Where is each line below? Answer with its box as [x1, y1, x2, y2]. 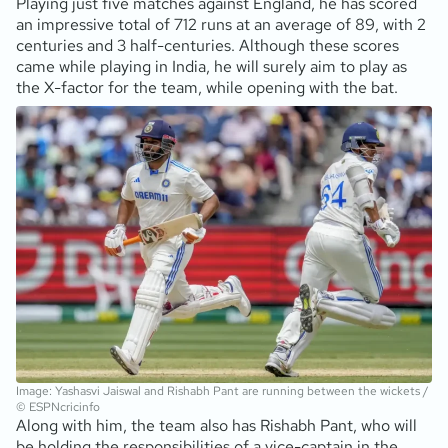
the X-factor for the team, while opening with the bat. [16, 76, 398, 98]
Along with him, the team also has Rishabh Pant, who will [16, 414, 417, 436]
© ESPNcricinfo [16, 398, 100, 415]
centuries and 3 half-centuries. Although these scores [16, 34, 399, 56]
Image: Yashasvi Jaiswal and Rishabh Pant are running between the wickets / [16, 382, 429, 399]
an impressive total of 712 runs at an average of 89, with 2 [16, 13, 426, 35]
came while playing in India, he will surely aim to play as [16, 55, 407, 77]
